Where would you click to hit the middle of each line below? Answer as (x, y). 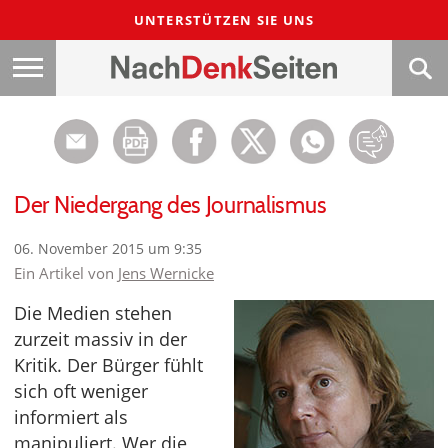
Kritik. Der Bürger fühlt (108, 365)
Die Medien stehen (93, 313)
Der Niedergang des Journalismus (170, 205)
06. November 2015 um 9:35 (108, 248)
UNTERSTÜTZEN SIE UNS (224, 20)
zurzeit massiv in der (100, 339)
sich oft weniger (81, 391)
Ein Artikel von (66, 273)
